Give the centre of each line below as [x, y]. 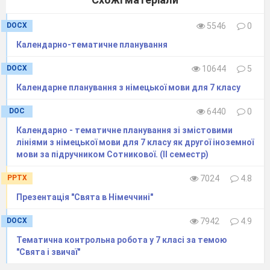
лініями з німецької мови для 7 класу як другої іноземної [135, 143]
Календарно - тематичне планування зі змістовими [124, 130]
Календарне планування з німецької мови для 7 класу [128, 88]
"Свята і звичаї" [48, 252]
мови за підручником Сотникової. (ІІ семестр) [112, 155]
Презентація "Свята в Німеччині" [85, 197]
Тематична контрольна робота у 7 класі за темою [122, 240]
